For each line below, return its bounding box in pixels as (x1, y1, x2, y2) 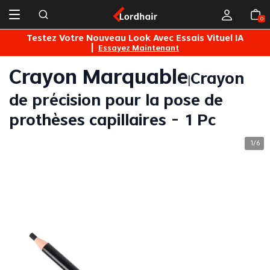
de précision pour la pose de (9, 92, 223, 109)
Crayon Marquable (9, 67, 188, 89)
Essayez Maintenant (98, 43, 179, 52)
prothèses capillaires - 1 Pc (9, 112, 216, 129)
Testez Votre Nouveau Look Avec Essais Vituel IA (27, 33, 243, 43)
